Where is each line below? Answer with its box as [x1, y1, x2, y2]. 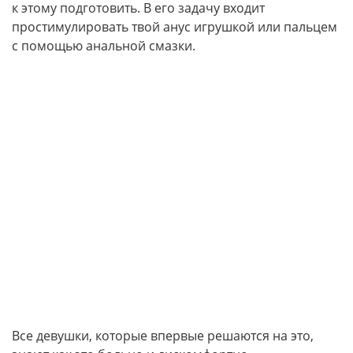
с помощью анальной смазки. [12, 37, 195, 54]
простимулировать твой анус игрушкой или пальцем [12, 18, 337, 35]
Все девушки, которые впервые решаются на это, [12, 327, 314, 344]
